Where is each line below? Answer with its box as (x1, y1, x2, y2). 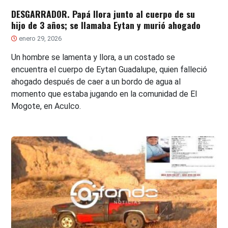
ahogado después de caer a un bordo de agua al (11, 76, 181, 87)
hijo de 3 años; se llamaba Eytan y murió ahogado (11, 18, 201, 32)
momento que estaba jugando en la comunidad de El (11, 89, 197, 99)
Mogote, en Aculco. (11, 101, 81, 111)
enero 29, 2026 (17, 34, 62, 42)
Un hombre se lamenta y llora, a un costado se (11, 52, 176, 62)
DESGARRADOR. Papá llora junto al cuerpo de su (11, 7, 195, 20)
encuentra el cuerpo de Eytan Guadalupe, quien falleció (11, 64, 208, 74)
